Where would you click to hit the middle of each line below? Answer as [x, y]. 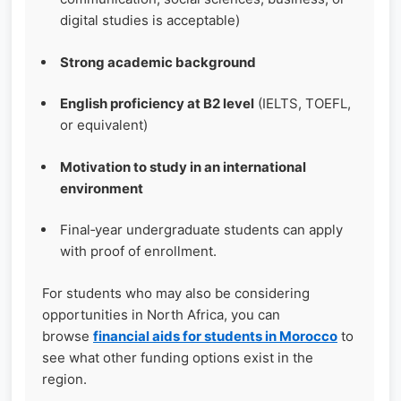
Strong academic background [158, 62]
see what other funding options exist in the [178, 357]
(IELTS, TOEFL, [303, 104]
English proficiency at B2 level [157, 104]
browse [68, 336]
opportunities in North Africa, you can [161, 314]
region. [64, 379]
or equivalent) [104, 125]
